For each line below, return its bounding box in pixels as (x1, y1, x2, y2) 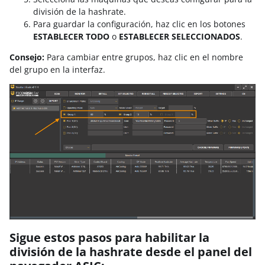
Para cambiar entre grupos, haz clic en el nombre (44, 51, 243, 63)
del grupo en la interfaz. (9, 64, 105, 75)
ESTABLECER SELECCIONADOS (119, 31, 240, 42)
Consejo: (9, 51, 44, 63)
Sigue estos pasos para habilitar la (9, 229, 209, 245)
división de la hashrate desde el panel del (9, 243, 252, 260)
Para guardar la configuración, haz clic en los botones (33, 18, 245, 30)
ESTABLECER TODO (33, 31, 109, 42)
